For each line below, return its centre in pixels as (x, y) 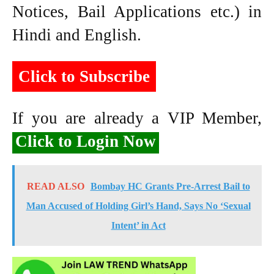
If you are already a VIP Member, (137, 118)
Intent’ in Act (138, 225)
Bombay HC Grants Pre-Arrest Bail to (170, 186)
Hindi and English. (77, 35)
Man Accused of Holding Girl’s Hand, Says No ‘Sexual (138, 206)
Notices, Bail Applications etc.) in (137, 11)
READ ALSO (55, 186)
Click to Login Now (86, 141)
